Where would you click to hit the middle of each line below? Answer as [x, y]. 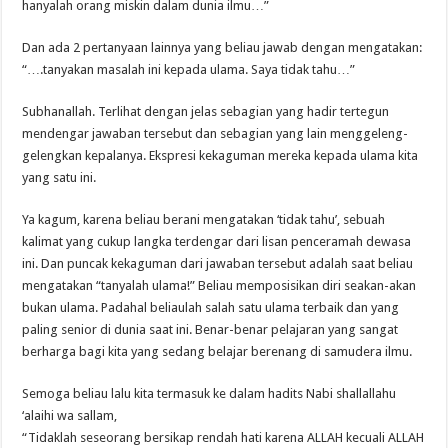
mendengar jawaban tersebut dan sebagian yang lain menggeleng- [215, 133]
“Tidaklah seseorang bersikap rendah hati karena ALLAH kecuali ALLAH [223, 437]
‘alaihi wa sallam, [70, 415]
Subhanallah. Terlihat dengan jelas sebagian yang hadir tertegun [206, 111]
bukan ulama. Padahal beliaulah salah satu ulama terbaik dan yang [211, 307]
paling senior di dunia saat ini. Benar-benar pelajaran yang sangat [210, 329]
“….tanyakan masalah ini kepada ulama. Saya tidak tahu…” [189, 69]
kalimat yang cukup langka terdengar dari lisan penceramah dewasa [217, 241]
